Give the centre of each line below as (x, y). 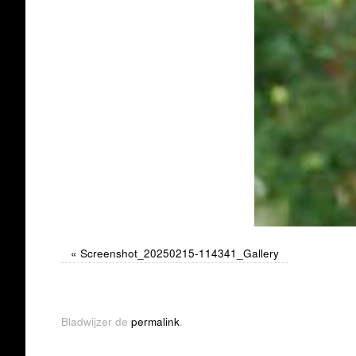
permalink (155, 321)
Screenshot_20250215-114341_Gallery (179, 253)
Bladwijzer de (96, 321)
